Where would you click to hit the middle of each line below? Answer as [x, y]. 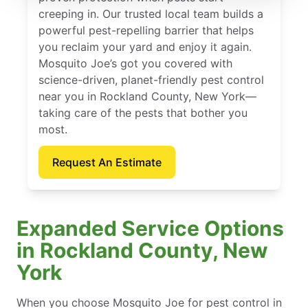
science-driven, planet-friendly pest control [151, 79]
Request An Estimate [107, 162]
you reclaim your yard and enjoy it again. [145, 46]
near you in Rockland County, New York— [147, 96]
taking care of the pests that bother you [143, 112]
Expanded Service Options [150, 228]
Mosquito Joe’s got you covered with [135, 63]
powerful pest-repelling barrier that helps [146, 30]
